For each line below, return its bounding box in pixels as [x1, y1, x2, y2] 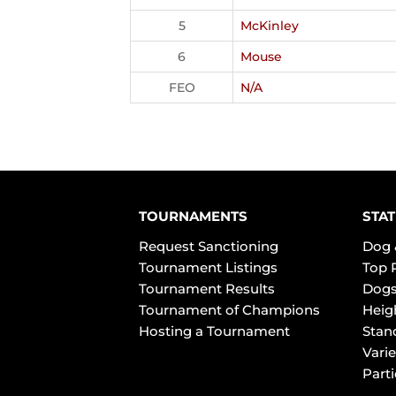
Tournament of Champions [139, 301, 320, 318]
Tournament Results [139, 280, 275, 297]
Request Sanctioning [139, 238, 278, 255]
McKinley [240, 18, 299, 34]
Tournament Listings [139, 259, 278, 276]
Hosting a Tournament [139, 323, 290, 339]
